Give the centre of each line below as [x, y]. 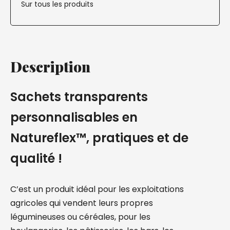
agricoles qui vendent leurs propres [82, 203]
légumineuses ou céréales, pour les [80, 217]
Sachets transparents [79, 97]
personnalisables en [74, 117]
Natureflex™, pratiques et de [99, 138]
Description [50, 66]
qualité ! [36, 158]
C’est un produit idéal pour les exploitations [97, 189]
